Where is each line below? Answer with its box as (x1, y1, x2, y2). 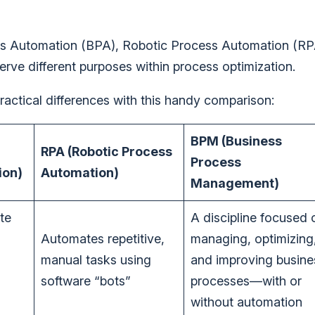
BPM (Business (191, 134, 282, 149)
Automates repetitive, (41, 231, 165, 247)
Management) (191, 176, 279, 191)
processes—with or (191, 274, 302, 289)
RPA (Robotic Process (41, 144, 172, 160)
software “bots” (41, 274, 131, 289)
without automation (191, 295, 302, 310)
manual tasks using (41, 252, 151, 268)
